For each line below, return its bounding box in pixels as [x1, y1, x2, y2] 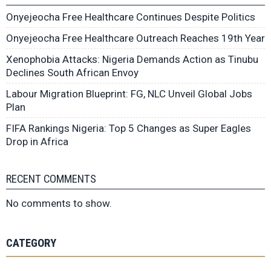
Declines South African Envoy [6, 67, 139, 79]
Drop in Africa [6, 135, 68, 148]
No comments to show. [6, 197, 112, 210]
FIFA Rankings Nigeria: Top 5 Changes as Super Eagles [6, 122, 251, 135]
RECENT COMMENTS [6, 172, 96, 186]
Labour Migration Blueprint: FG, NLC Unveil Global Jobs [6, 88, 252, 100]
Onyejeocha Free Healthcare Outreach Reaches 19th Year [6, 32, 265, 45]
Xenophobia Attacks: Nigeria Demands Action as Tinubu [6, 53, 258, 66]
